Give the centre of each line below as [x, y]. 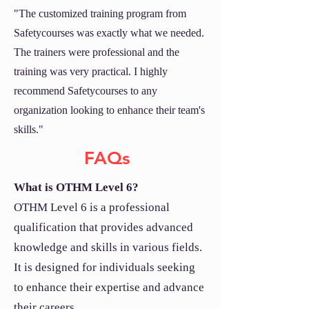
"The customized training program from [100, 13]
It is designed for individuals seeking [104, 267]
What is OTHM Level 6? [79, 187]
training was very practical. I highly [91, 71]
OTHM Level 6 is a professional [92, 207]
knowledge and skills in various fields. [108, 247]
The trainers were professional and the [97, 52]
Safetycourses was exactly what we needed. [109, 33]
